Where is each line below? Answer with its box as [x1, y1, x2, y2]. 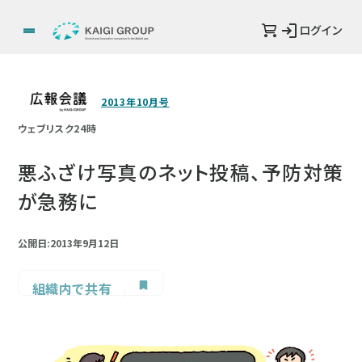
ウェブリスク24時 [18, 121, 97, 135]
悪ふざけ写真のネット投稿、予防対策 [18, 158, 344, 186]
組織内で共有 [32, 279, 112, 298]
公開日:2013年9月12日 [18, 236, 119, 250]
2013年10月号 [101, 95, 170, 108]
